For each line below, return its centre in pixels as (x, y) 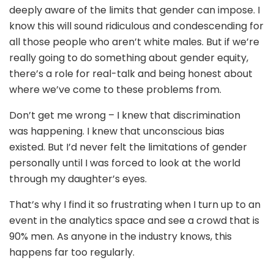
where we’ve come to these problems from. (115, 89)
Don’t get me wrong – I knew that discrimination (125, 115)
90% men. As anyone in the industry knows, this (120, 236)
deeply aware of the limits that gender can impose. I (135, 10)
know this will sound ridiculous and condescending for (136, 26)
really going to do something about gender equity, (129, 57)
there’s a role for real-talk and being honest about (131, 73)
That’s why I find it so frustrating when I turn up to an (135, 204)
